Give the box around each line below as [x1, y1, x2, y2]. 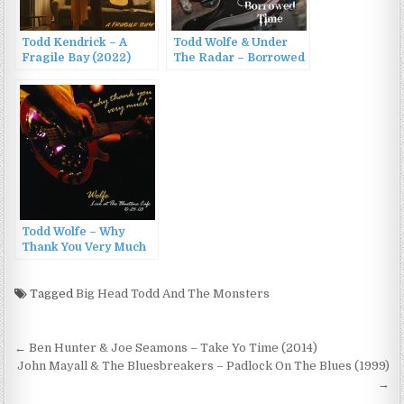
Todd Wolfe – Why [22, 225, 125, 239]
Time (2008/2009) [173, 67, 280, 80]
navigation [14, 359, 140, 393]
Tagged [27, 287, 77, 301]
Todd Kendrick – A [22, 36, 128, 50]
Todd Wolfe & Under [173, 36, 289, 50]
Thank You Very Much [22, 241, 147, 254]
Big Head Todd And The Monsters [76, 287, 271, 301]
